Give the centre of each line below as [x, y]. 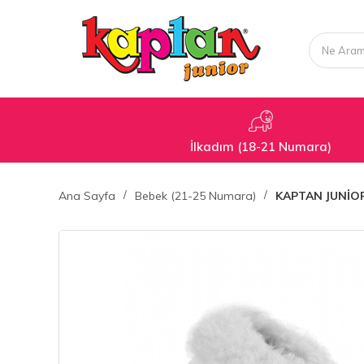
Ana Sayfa [87, 196]
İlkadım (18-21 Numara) [261, 146]
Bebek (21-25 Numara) [195, 196]
